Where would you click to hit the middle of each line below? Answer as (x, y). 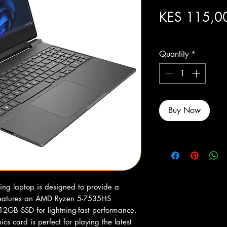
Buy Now (184, 110)
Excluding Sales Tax (189, 34)
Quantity (174, 54)
